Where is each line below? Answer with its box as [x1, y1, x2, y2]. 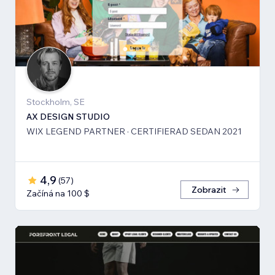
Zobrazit [192, 184, 227, 195]
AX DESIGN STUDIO [26, 110, 110, 122]
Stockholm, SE [26, 96, 85, 107]
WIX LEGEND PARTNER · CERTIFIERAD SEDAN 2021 [26, 125, 242, 137]
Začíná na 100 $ [26, 187, 90, 199]
